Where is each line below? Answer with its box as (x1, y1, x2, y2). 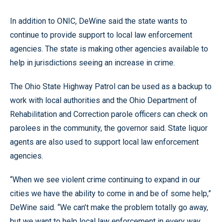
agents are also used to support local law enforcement (10, 137, 199, 147)
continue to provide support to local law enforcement (10, 30, 192, 40)
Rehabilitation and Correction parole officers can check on (10, 109, 208, 119)
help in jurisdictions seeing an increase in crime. (10, 57, 175, 67)
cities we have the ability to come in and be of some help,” (10, 188, 211, 198)
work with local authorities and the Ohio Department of (10, 95, 197, 105)
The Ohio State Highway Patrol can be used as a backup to (10, 81, 212, 91)
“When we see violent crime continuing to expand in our (10, 174, 200, 184)
